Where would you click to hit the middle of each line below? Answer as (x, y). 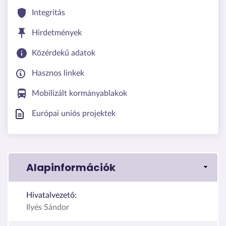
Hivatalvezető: (51, 195)
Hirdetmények (57, 33)
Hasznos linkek (58, 73)
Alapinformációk (71, 167)
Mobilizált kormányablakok (79, 93)
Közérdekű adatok (64, 53)
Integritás (48, 12)
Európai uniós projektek (74, 113)
